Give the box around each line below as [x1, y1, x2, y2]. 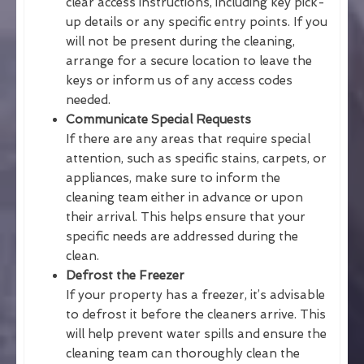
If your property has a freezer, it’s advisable [66, 287, 325, 302]
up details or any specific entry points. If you [66, 14, 327, 29]
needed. [66, 92, 110, 107]
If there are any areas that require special [66, 131, 310, 146]
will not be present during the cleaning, [66, 33, 295, 49]
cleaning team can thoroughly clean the [66, 345, 300, 361]
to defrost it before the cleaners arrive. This [66, 306, 326, 322]
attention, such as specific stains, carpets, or [66, 150, 327, 166]
